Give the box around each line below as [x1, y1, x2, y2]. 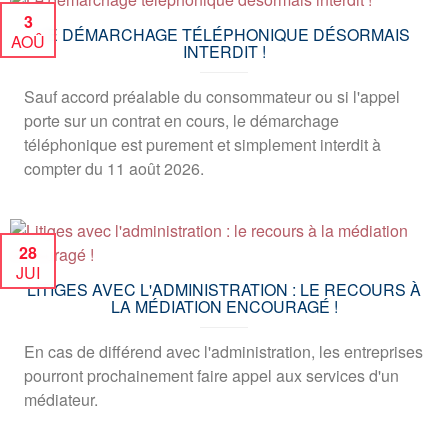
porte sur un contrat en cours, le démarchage [24, 109, 339, 132]
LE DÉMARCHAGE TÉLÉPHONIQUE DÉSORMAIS [38, 23, 410, 46]
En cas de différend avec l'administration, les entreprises [24, 340, 423, 363]
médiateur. [24, 388, 98, 411]
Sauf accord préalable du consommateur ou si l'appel [24, 85, 400, 108]
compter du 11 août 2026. [24, 157, 204, 180]
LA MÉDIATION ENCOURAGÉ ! [110, 295, 338, 318]
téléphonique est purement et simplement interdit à [24, 133, 381, 156]
